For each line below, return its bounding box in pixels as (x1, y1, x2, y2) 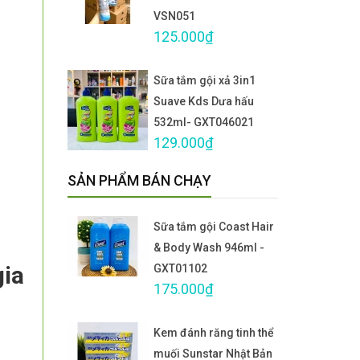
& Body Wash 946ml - (153, 241, 264, 255)
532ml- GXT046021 (153, 116, 254, 129)
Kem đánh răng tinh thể (153, 326, 274, 340)
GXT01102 (153, 262, 207, 276)
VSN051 (153, 10, 195, 23)
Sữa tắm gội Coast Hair (153, 220, 274, 234)
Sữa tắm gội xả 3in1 (153, 74, 256, 88)
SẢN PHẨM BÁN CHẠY (67, 172, 211, 190)
